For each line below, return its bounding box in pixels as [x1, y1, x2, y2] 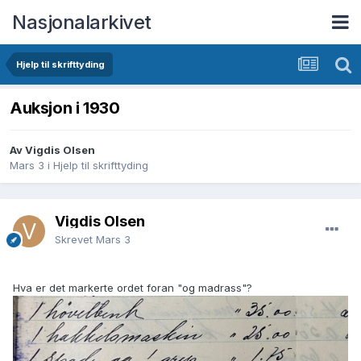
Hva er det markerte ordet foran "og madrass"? [13, 281, 252, 295]
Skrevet [55, 233, 96, 247]
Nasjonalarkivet [12, 10, 151, 34]
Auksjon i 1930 [10, 98, 120, 118]
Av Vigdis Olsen [10, 143, 95, 157]
